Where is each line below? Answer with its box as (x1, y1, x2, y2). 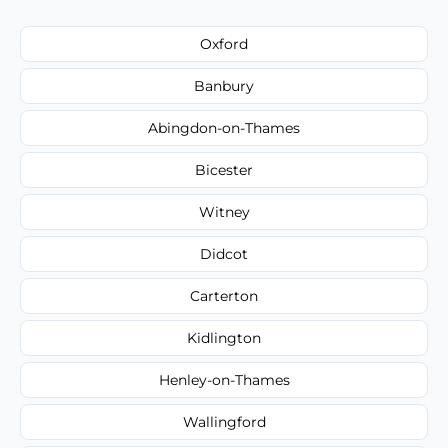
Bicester (195, 160, 253, 179)
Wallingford (182, 412, 266, 431)
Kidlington (187, 328, 261, 347)
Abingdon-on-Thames (148, 118, 300, 137)
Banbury (194, 76, 254, 95)
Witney (198, 202, 250, 221)
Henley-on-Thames (158, 370, 290, 389)
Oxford (200, 34, 248, 53)
